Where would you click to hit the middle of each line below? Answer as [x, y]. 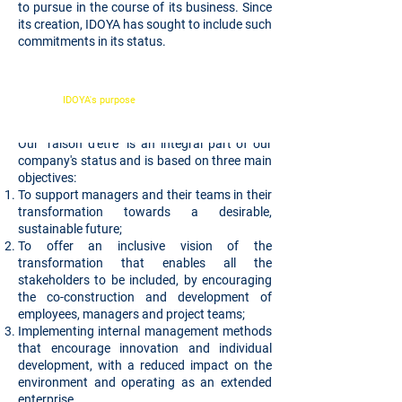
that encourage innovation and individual [145, 348]
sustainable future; [70, 229]
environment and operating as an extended [145, 382]
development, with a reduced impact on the [145, 365]
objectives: [48, 178]
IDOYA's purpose [99, 100]
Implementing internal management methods [145, 331]
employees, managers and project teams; [131, 314]
